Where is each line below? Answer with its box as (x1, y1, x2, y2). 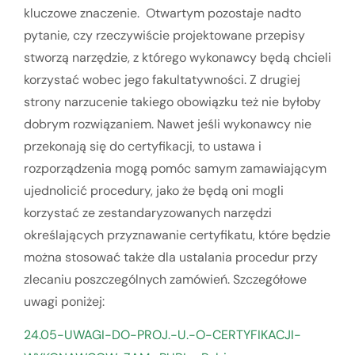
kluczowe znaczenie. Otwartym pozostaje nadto (24, 4, 301, 21)
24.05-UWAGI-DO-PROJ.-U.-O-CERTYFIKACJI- (24, 326, 301, 344)
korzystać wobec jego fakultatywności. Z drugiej (24, 71, 300, 88)
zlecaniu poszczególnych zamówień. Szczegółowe (24, 270, 307, 288)
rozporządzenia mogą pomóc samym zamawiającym (24, 159, 326, 177)
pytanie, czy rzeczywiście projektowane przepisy (24, 26, 305, 44)
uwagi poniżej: (24, 292, 105, 310)
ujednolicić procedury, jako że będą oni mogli (24, 181, 284, 199)
